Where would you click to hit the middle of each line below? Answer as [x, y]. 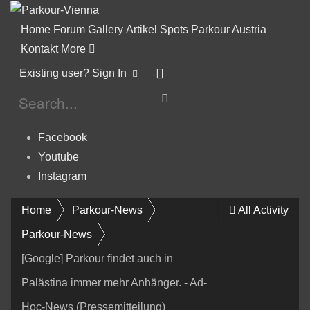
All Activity [263, 210]
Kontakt [39, 48]
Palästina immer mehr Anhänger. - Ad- [114, 282]
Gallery [106, 29]
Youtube [58, 156]
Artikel [142, 29]
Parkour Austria [229, 29]
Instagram [62, 176]
